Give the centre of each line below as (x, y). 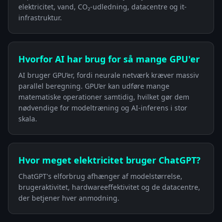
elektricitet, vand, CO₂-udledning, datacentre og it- (103, 6)
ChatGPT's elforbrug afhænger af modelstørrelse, (100, 176)
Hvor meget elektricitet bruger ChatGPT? (110, 160)
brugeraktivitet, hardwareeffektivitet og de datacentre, (109, 187)
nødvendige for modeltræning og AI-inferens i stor (103, 108)
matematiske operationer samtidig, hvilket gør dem (104, 97)
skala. (28, 118)
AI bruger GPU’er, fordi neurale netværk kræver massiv (109, 75)
